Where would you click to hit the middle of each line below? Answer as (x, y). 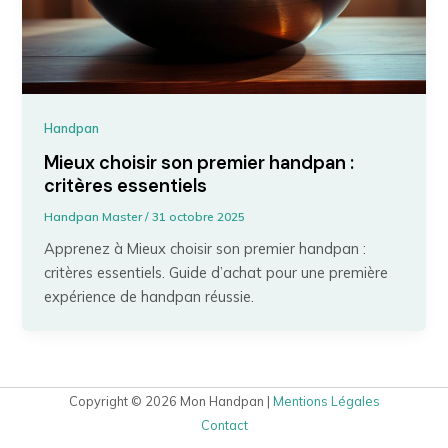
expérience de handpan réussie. (149, 297)
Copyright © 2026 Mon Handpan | (170, 401)
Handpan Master (95, 217)
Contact (224, 425)
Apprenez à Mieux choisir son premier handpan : (205, 249)
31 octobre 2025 (199, 217)
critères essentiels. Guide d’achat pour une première (216, 273)
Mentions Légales (326, 401)
